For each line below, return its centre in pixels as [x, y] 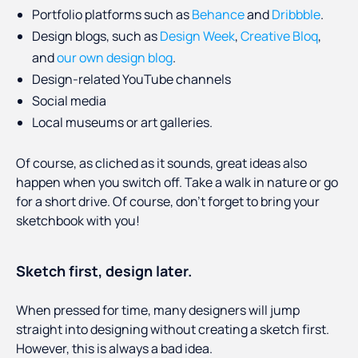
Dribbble [296, 15]
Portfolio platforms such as [112, 15]
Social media [69, 101]
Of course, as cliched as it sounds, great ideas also [161, 163]
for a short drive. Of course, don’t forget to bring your [168, 202]
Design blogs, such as [96, 36]
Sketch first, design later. [104, 271]
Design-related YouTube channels [131, 80]
